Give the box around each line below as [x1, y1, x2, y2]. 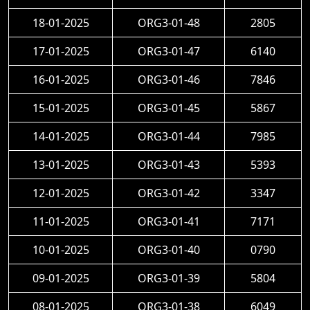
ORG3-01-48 [137, 15, 200, 30]
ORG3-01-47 [137, 44, 200, 59]
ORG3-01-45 [137, 100, 200, 116]
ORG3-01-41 [137, 214, 200, 229]
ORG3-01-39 [137, 271, 200, 286]
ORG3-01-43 [137, 157, 200, 172]
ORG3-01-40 [137, 242, 200, 257]
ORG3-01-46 [137, 72, 200, 87]
